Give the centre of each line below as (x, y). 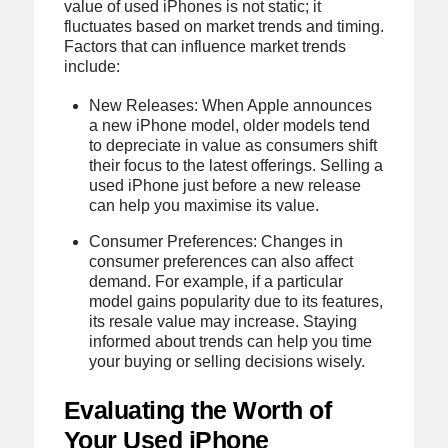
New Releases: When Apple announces (231, 106)
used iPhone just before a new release (225, 186)
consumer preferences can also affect (221, 262)
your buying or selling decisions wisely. (227, 362)
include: (91, 66)
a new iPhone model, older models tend (230, 126)
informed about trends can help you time (231, 342)
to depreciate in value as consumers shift (233, 146)
